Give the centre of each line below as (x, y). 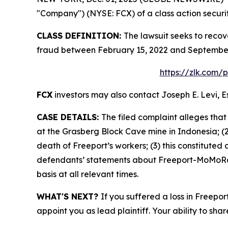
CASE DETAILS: (69, 117)
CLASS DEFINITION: (80, 36)
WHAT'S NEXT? (69, 197)
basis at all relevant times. (88, 174)
